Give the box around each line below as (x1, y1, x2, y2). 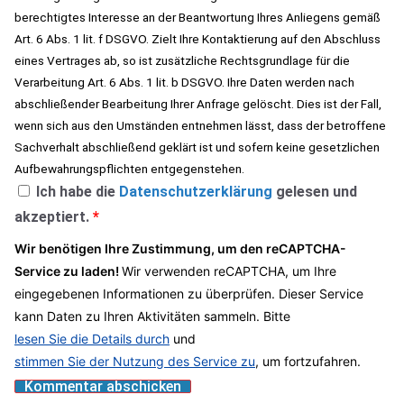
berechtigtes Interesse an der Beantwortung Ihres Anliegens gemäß (14, 9, 381, 24)
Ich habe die (36, 182, 119, 200)
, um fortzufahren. (255, 353, 361, 369)
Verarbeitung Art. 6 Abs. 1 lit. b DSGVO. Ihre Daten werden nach (14, 74, 354, 89)
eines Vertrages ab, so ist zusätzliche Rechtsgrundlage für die (14, 52, 350, 68)
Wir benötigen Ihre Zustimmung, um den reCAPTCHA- (14, 240, 346, 256)
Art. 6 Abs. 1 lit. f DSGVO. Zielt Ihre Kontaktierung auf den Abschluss (14, 31, 381, 46)
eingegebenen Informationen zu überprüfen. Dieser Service (14, 285, 363, 301)
